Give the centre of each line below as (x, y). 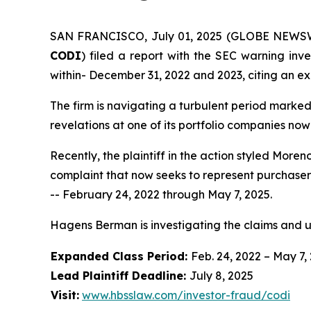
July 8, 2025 (221, 276)
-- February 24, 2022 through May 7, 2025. (161, 194)
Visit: (65, 295)
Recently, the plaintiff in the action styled (161, 155)
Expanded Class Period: (121, 256)
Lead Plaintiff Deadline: (120, 276)
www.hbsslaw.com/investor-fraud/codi (186, 295)
